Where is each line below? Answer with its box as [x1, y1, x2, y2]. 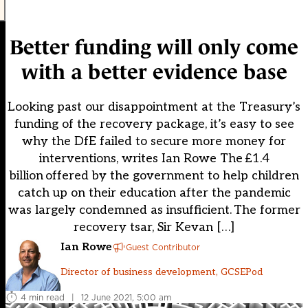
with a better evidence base [21, 60, 287, 84]
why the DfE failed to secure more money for [22, 134, 286, 149]
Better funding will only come [10, 36, 298, 59]
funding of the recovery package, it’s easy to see [14, 117, 294, 132]
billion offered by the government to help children [9, 168, 299, 184]
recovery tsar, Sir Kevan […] [74, 220, 234, 235]
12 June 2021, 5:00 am [81, 291, 171, 303]
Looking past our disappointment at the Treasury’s [8, 100, 300, 115]
